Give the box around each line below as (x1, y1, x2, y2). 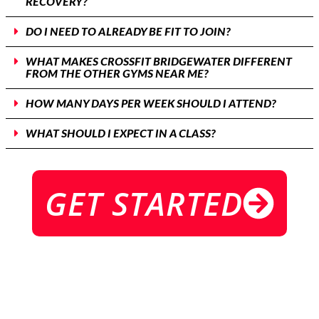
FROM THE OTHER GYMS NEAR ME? (26, 68, 209, 80)
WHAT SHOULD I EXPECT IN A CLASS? (26, 128, 216, 140)
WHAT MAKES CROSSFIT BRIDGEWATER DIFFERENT (26, 56, 292, 68)
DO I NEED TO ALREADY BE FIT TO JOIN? (26, 26, 231, 38)
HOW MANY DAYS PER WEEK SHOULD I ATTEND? (26, 98, 276, 110)
